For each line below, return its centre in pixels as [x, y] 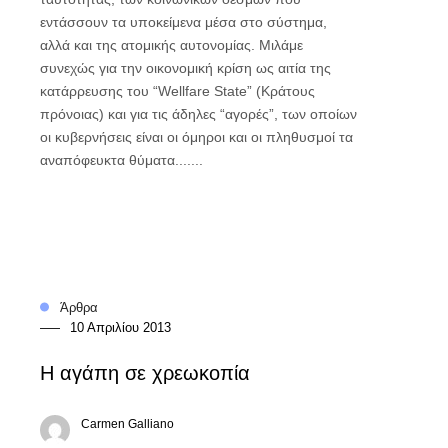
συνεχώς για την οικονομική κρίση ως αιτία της [185, 68]
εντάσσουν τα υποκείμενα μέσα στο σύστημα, [183, 22]
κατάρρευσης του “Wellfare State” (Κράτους [177, 91]
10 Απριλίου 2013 [120, 328]
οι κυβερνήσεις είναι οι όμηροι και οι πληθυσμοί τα [196, 137]
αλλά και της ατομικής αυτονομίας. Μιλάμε [171, 45]
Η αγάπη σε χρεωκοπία [144, 373]
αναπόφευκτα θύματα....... [121, 160]
